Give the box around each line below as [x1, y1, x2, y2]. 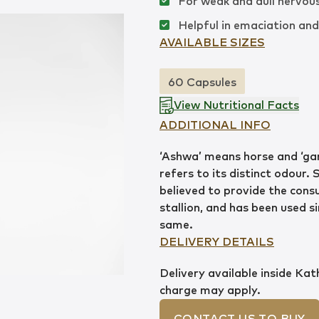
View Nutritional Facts [174, 100, 299, 111]
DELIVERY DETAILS [159, 236, 274, 248]
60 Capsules [168, 77, 236, 88]
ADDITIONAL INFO [159, 120, 271, 131]
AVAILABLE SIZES [159, 37, 265, 48]
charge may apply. [159, 285, 261, 296]
